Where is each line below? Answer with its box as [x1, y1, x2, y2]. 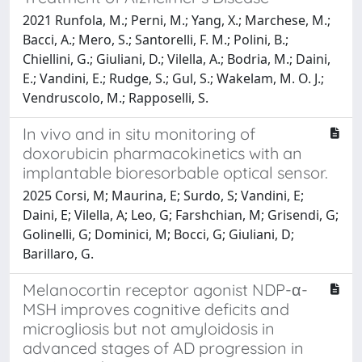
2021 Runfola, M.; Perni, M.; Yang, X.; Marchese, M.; [23, 11, 330, 29]
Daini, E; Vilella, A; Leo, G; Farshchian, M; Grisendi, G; [23, 205, 339, 224]
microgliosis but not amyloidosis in [23, 318, 275, 339]
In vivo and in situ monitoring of [23, 123, 255, 144]
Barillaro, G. [23, 244, 94, 263]
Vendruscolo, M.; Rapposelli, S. [23, 88, 208, 107]
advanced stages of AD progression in [23, 337, 304, 358]
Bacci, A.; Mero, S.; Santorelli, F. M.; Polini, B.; [23, 30, 288, 48]
